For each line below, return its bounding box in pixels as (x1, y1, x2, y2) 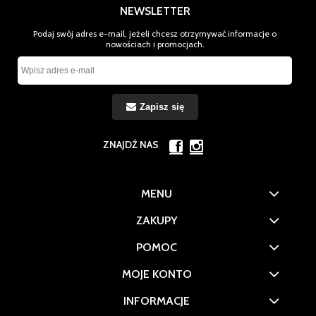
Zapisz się (139, 102, 184, 113)
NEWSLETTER (119, 4, 190, 18)
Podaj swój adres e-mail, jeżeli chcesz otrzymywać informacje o (33, 28, 276, 39)
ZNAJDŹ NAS (103, 138, 159, 152)
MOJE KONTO (121, 267, 192, 281)
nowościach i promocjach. (105, 39, 205, 50)
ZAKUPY (135, 214, 178, 228)
